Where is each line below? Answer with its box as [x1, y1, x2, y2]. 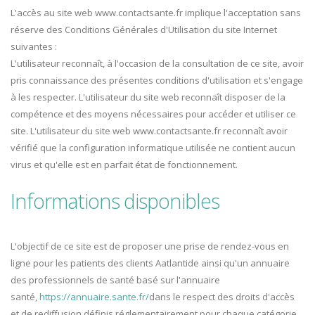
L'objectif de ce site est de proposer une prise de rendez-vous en [11, 240, 289, 253]
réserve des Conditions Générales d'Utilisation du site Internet [11, 23, 277, 37]
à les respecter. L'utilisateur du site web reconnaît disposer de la [11, 91, 285, 104]
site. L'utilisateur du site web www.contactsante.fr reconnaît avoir [11, 124, 288, 138]
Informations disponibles [11, 187, 219, 215]
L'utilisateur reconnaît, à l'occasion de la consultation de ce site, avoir [11, 57, 304, 70]
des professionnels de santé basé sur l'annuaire [11, 274, 220, 287]
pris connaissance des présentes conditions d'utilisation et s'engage [11, 74, 303, 87]
